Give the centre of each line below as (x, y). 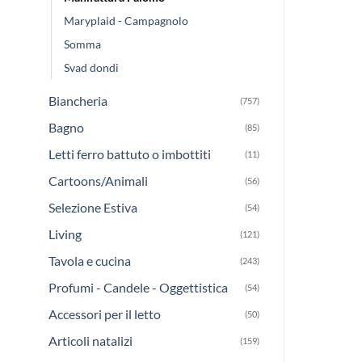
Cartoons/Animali (98, 180)
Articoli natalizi (90, 340)
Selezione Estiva (93, 207)
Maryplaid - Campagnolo (126, 20)
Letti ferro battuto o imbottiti (130, 154)
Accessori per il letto (105, 314)
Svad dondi (91, 67)
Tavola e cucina (90, 260)
